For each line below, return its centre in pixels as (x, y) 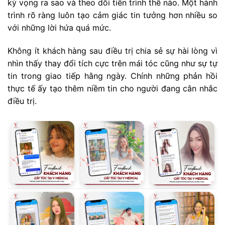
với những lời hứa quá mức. (59, 27)
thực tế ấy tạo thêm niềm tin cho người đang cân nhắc (113, 88)
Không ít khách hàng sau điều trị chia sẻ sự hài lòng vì (113, 50)
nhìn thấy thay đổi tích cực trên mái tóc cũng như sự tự (113, 63)
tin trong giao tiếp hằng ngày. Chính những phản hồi (113, 76)
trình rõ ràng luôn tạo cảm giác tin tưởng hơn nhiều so (113, 15)
